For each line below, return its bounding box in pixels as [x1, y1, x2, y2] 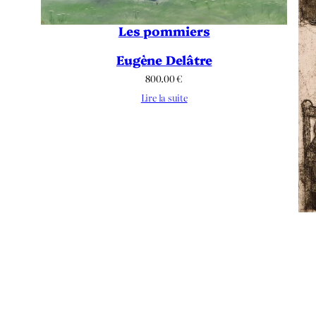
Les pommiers [118, 22, 210, 39]
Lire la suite [140, 90, 188, 104]
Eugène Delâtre [116, 50, 212, 68]
